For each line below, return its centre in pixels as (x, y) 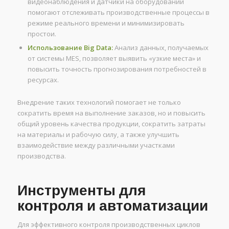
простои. (42, 33)
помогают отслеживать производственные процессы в (118, 12)
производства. (41, 156)
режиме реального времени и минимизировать (106, 23)
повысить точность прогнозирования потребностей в (117, 69)
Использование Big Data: (70, 47)
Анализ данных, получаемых (161, 47)
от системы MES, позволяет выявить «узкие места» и (114, 58)
